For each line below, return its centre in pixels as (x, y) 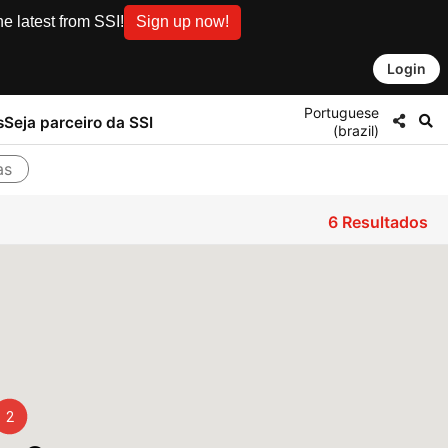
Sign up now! (182, 21)
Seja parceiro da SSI (78, 122)
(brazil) (356, 130)
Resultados (382, 222)
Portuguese (341, 112)
